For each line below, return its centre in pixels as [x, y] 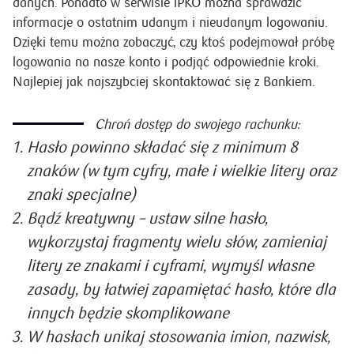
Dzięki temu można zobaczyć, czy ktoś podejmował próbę [173, 42]
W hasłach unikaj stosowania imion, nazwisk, [179, 337]
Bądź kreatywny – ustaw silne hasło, [147, 219]
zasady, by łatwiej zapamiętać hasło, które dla [181, 290]
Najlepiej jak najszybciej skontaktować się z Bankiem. [164, 82]
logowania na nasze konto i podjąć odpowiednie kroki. [166, 62]
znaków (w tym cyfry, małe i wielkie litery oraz [182, 171]
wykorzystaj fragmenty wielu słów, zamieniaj [177, 243]
